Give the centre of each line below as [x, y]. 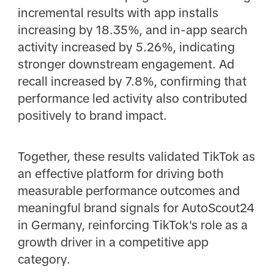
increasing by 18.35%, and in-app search [132, 30]
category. [44, 259]
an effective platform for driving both [120, 173]
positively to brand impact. [92, 116]
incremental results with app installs [118, 13]
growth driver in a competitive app [113, 242]
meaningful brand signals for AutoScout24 [136, 208]
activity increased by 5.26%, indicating [126, 47]
